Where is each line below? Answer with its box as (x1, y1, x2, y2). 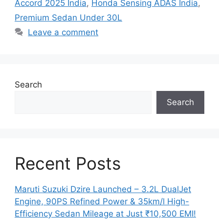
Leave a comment (28, 27, 99, 37)
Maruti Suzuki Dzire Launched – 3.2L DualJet (15, 184, 191, 194)
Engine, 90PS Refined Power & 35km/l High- (15, 196, 189, 206)
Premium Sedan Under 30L (15, 12, 122, 22)
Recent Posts (15, 153, 121, 174)
